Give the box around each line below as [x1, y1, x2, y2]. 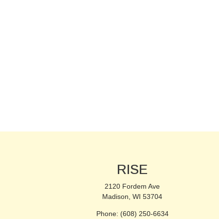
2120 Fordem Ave [105, 182, 160, 190]
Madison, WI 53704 [102, 192, 163, 200]
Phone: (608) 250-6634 [96, 209, 169, 218]
